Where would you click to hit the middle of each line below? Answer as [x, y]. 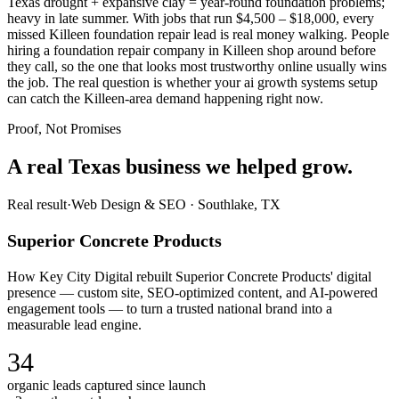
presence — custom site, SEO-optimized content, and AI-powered [192, 292]
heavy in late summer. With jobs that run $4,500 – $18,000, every [191, 19]
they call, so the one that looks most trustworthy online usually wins [197, 67]
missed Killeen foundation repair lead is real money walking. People [198, 35]
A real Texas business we [119, 166]
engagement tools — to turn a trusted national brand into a [170, 308]
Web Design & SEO [129, 204]
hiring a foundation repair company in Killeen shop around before [191, 51]
